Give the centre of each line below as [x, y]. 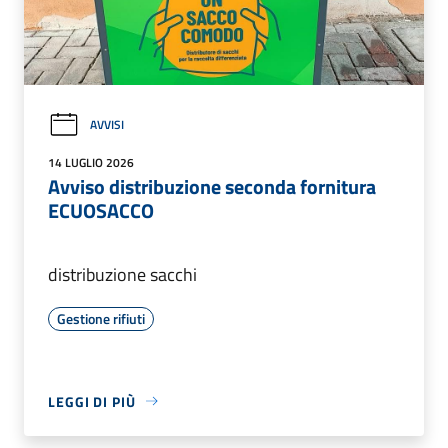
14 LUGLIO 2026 [91, 162]
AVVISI [107, 125]
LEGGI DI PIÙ [92, 401]
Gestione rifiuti [101, 318]
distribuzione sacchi [122, 274]
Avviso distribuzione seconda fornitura [212, 186]
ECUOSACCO [101, 210]
